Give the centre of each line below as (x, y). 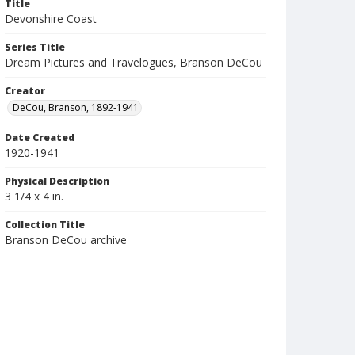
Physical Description (57, 181)
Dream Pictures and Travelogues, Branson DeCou (134, 62)
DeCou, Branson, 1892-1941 (76, 107)
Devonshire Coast (51, 19)
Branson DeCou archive (66, 240)
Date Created (40, 137)
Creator (25, 91)
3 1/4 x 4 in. (34, 196)
